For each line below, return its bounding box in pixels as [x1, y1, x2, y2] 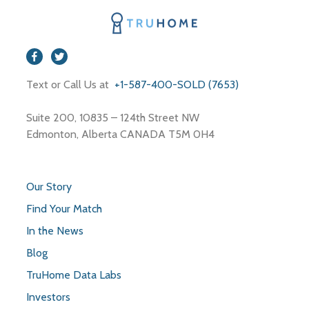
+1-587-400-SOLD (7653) [112, 77, 239, 91]
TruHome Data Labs [26, 268, 121, 281]
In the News [26, 223, 83, 237]
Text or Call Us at [26, 77, 112, 91]
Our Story [26, 179, 72, 193]
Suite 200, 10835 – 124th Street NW [26, 110, 202, 124]
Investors [26, 290, 70, 303]
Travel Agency [33, 50, 100, 62]
